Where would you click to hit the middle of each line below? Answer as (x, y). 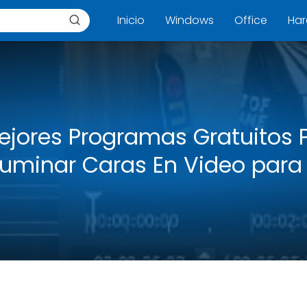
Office (251, 20)
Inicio (131, 20)
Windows (189, 20)
